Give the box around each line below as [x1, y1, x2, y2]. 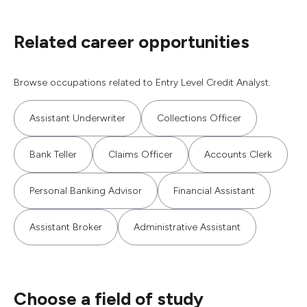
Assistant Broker [29, 221, 102, 233]
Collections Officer [157, 112, 241, 124]
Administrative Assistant [134, 221, 241, 233]
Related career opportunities [14, 31, 249, 53]
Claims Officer [108, 149, 173, 160]
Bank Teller [29, 149, 77, 160]
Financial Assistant [173, 185, 255, 197]
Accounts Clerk [204, 149, 272, 160]
